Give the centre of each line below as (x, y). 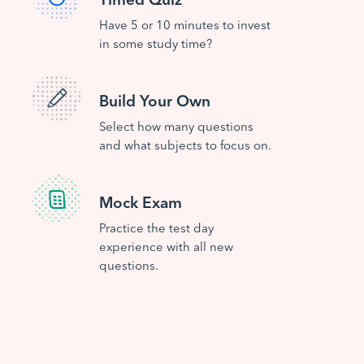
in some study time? (156, 43)
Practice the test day (156, 227)
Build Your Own (155, 100)
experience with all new (166, 246)
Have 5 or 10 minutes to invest (185, 24)
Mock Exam (141, 201)
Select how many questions (176, 126)
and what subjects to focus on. (185, 144)
